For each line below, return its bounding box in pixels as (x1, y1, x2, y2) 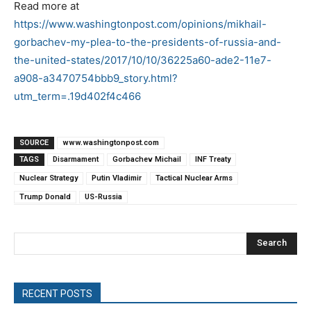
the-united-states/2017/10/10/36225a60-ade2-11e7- (14, 53, 271, 67)
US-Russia (85, 192, 122, 201)
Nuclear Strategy (19, 173, 78, 183)
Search (257, 237, 287, 249)
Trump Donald (19, 192, 71, 201)
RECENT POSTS (22, 287, 92, 299)
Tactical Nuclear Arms (155, 173, 233, 183)
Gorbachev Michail (112, 154, 181, 164)
